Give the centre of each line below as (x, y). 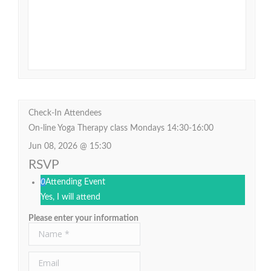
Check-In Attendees (65, 113)
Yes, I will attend (70, 197)
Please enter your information (83, 218)
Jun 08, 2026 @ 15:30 (70, 146)
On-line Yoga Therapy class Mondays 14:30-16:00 (121, 128)
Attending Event (75, 182)
